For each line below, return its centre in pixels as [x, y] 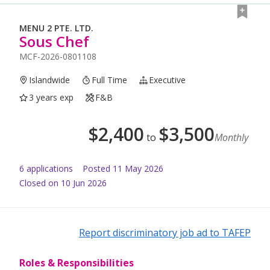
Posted [96, 169]
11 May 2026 [138, 169]
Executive [168, 80]
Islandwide [50, 80]
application [46, 169]
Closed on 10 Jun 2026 [63, 183]
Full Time [110, 80]
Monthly [231, 138]
